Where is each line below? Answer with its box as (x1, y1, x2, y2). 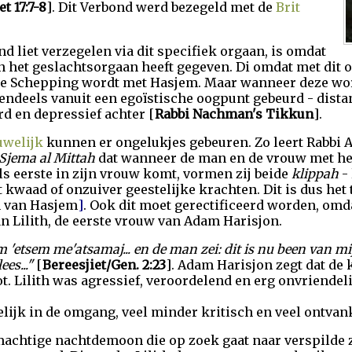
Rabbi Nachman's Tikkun (155, 106, 313, 122)
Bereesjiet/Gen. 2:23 (42, 257, 166, 273)
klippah (291, 166, 339, 181)
